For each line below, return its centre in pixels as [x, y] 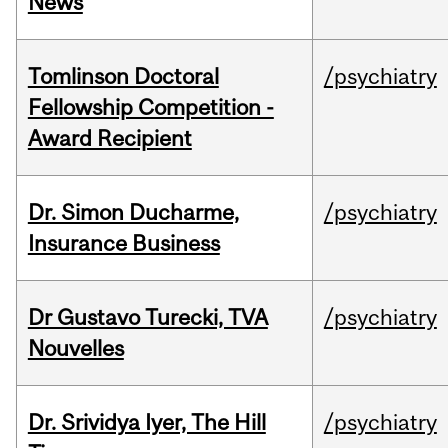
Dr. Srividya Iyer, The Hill [146, 422]
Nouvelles [75, 348]
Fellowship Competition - [150, 107]
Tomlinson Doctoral [123, 76]
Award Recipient [109, 138]
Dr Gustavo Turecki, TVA [147, 317]
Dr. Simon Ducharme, [133, 212]
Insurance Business [123, 243]
